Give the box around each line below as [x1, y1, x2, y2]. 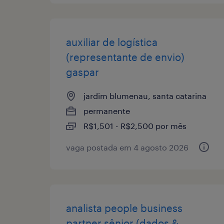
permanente [83, 105, 130, 115]
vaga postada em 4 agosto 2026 [66, 142, 188, 152]
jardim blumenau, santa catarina [83, 90, 206, 100]
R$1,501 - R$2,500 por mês [83, 120, 186, 130]
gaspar [66, 65, 99, 78]
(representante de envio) [66, 50, 184, 63]
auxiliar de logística [66, 35, 157, 48]
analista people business [66, 201, 182, 214]
